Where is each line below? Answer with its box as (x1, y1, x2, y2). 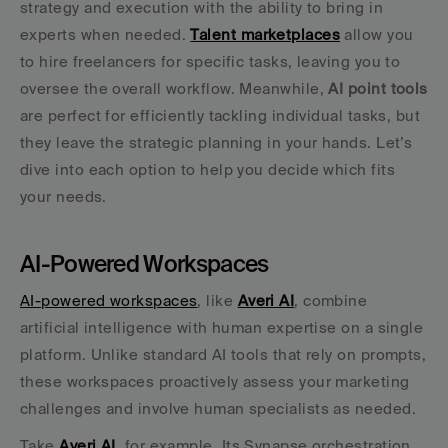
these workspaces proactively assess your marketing (20, 373, 410, 390)
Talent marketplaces (190, 26, 341, 43)
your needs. (20, 188, 107, 205)
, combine (294, 292, 368, 309)
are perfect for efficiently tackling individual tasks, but (20, 107, 421, 124)
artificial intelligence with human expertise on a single (20, 319, 424, 336)
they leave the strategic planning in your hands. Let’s (20, 134, 413, 151)
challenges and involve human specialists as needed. (20, 400, 416, 417)
